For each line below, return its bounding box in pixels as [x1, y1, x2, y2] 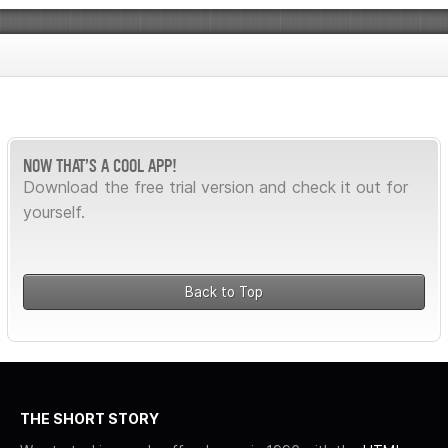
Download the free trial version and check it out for [23, 176, 409, 197]
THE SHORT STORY [20, 409, 159, 427]
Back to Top [184, 283, 263, 300]
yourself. [23, 201, 86, 222]
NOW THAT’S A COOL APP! [23, 154, 178, 176]
